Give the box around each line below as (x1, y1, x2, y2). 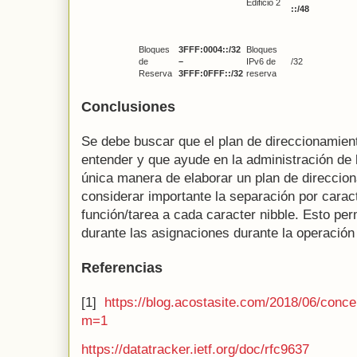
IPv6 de (246, 57, 276, 67)
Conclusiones (81, 97, 175, 115)
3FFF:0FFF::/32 (178, 69, 243, 79)
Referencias (81, 259, 163, 277)
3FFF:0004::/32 (178, 45, 241, 55)
